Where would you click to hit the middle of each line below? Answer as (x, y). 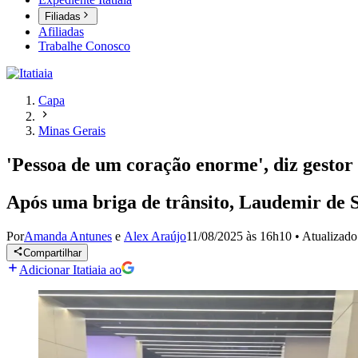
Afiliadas (61, 32)
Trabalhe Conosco (84, 46)
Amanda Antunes (68, 236)
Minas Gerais (72, 131)
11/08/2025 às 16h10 (239, 236)
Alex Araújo (155, 236)
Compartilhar (53, 253)
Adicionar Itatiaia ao (70, 270)
